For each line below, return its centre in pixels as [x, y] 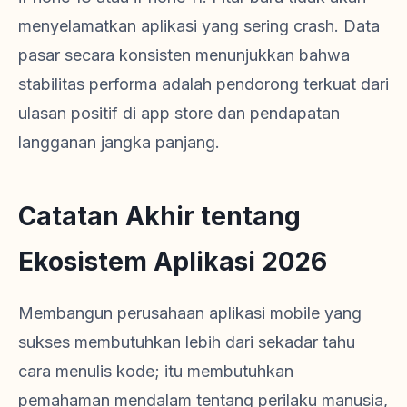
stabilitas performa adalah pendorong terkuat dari [203, 84]
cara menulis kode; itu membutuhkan [156, 372]
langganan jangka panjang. [119, 143]
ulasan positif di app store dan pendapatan [179, 114]
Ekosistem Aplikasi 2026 [173, 262]
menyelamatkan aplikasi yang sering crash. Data [199, 26]
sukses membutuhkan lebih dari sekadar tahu [187, 342]
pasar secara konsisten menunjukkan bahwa [184, 55]
